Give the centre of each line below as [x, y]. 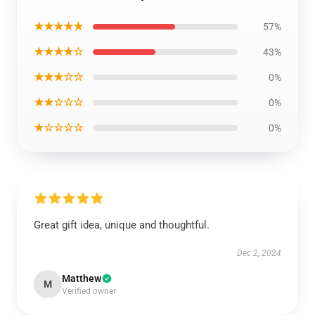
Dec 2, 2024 [259, 253]
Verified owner [89, 291]
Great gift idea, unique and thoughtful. [122, 225]
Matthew [82, 278]
